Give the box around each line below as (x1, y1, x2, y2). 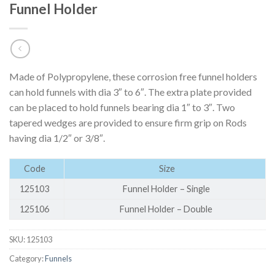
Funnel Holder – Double (120, 203, 215, 214)
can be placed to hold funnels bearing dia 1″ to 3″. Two (9, 101, 235, 113)
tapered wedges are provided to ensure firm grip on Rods (9, 116, 247, 128)
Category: (9, 253, 45, 263)
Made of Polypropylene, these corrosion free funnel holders (9, 70, 257, 82)
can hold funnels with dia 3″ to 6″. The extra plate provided (9, 85, 252, 98)
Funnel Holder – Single (122, 183, 212, 194)
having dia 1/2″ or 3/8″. (9, 131, 105, 144)
